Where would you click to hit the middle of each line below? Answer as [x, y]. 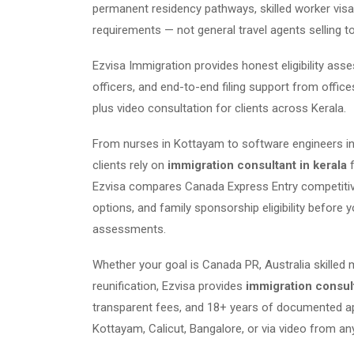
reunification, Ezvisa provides [169, 286]
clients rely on [130, 165]
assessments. [129, 229]
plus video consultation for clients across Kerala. [219, 108]
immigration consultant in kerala [257, 165]
